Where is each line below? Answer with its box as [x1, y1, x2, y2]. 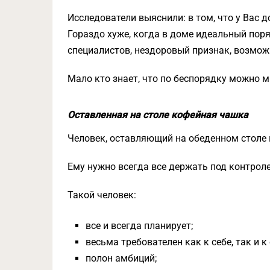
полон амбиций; [86, 253, 157, 264]
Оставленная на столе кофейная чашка [67, 109, 248, 121]
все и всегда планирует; [86, 220, 193, 231]
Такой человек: [67, 189, 136, 201]
